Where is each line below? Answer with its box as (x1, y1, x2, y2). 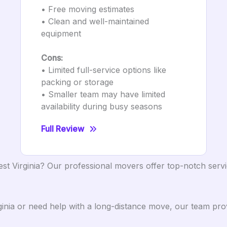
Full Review (41, 124, 84, 134)
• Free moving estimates (41, 4, 134, 14)
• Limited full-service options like (41, 65, 166, 75)
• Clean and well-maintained (41, 16, 149, 26)
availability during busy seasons (41, 101, 162, 111)
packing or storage (41, 77, 113, 87)
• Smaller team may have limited (41, 89, 165, 99)
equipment (41, 28, 81, 39)
